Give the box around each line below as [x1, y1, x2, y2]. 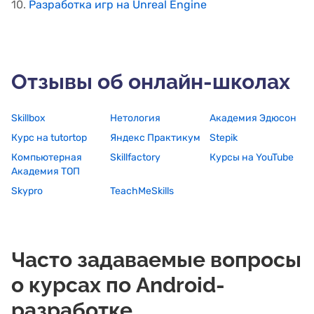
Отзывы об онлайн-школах [11, 69, 290, 94]
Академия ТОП [11, 165, 80, 177]
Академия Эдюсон [209, 111, 296, 124]
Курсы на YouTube [209, 151, 294, 163]
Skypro [11, 184, 43, 197]
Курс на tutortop [11, 131, 87, 144]
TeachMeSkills [110, 184, 175, 197]
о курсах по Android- [11, 272, 225, 297]
